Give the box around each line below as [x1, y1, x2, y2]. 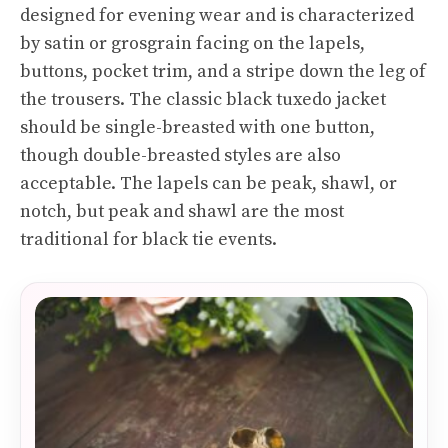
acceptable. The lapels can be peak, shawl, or [20, 172, 397, 195]
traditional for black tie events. [20, 228, 277, 251]
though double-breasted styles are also [20, 144, 341, 167]
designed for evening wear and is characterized [20, 4, 414, 27]
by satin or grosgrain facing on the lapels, [20, 32, 365, 55]
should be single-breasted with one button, [20, 116, 375, 139]
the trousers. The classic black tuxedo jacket [20, 88, 386, 111]
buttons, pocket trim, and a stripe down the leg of [20, 60, 426, 83]
